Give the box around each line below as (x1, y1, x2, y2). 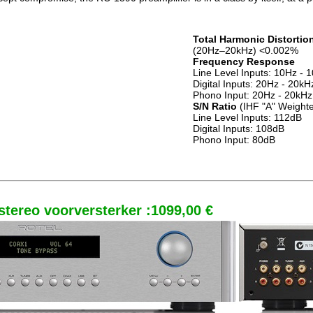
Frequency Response (193, 56, 295, 67)
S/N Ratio (193, 101, 237, 112)
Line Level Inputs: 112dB (193, 112, 302, 123)
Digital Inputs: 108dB (193, 123, 284, 134)
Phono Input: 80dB (193, 134, 275, 145)
